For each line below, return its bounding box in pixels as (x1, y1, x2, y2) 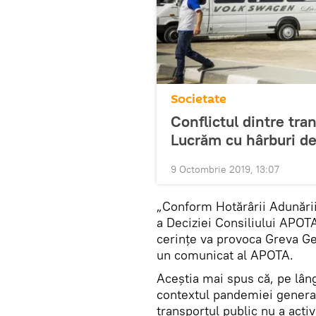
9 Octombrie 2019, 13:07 (171, 163, 279, 176)
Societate (171, 90, 226, 108)
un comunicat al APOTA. (157, 247, 293, 263)
